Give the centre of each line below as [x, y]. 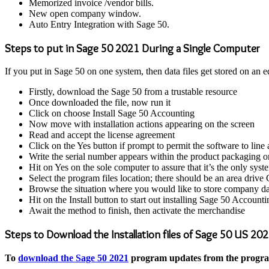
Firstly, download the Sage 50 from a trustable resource [133, 92]
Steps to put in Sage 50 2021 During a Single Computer [132, 48]
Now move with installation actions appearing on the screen [142, 124]
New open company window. [85, 14]
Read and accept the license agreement [102, 135]
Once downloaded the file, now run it [100, 103]
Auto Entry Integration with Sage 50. [99, 24]
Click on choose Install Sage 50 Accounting [112, 113]
